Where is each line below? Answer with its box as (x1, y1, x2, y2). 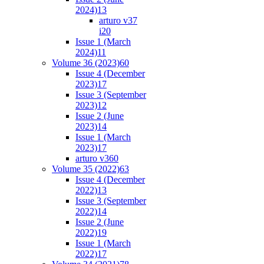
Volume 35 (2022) (52, 163, 120, 174)
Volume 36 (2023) (52, 57, 120, 68)
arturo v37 (99, 15, 137, 25)
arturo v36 (75, 153, 114, 163)
